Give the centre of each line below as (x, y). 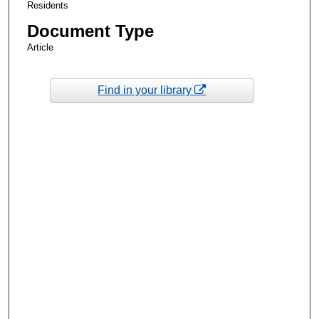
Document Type (90, 31)
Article (40, 48)
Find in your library (146, 90)
